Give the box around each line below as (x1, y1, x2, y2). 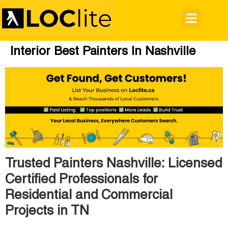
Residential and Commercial (5, 189, 173, 202)
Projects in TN (5, 205, 89, 217)
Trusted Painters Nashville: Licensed (5, 157, 222, 170)
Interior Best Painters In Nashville (10, 46, 195, 58)
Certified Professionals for (5, 173, 158, 186)
